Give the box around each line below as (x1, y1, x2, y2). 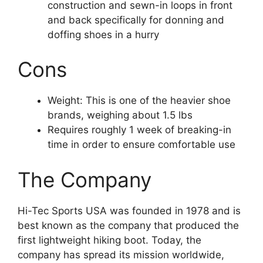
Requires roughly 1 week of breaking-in (48, 124, 231, 136)
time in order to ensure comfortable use (48, 139, 235, 151)
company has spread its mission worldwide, (18, 248, 224, 261)
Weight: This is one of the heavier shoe (48, 95, 231, 107)
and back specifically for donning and (48, 14, 224, 26)
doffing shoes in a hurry (48, 28, 159, 41)
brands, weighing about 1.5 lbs (48, 109, 193, 122)
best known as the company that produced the (18, 219, 239, 231)
